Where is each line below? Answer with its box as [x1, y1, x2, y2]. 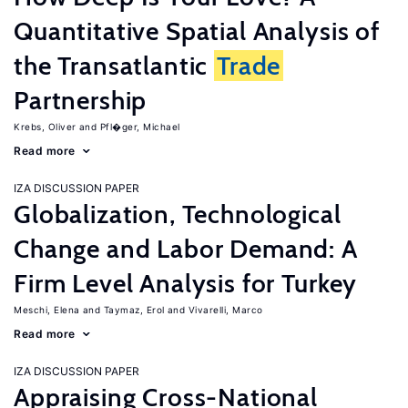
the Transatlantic [14, 50, 215, 81]
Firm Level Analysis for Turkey [14, 268, 358, 299]
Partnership [14, 85, 148, 116]
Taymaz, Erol [103, 304, 165, 315]
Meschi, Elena [14, 304, 80, 315]
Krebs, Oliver [14, 121, 76, 132]
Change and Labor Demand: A [14, 233, 358, 264]
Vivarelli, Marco [188, 304, 263, 315]
